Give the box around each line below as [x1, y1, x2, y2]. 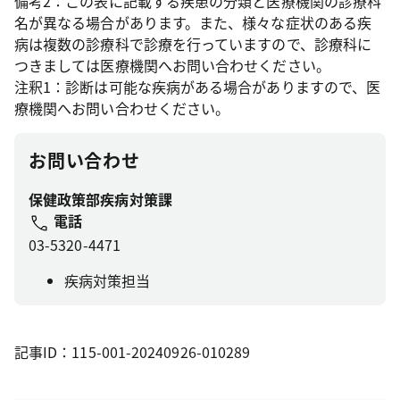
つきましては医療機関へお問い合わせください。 [14, 54, 330, 77]
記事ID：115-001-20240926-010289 [14, 340, 251, 362]
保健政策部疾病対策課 [29, 188, 172, 211]
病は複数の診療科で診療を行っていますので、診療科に [14, 33, 371, 55]
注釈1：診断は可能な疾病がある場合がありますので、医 [14, 76, 381, 98]
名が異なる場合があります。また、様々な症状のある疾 [14, 12, 371, 34]
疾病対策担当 [64, 269, 151, 291]
